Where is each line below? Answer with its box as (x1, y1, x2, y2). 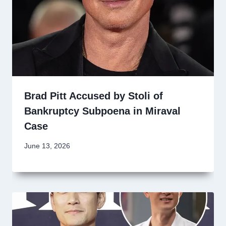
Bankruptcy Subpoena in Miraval (24, 105, 181, 117)
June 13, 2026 (24, 142, 70, 150)
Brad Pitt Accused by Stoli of (24, 90, 163, 101)
